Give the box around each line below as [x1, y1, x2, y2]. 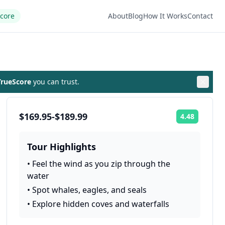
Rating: [199, 116, 219, 124]
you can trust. [31, 77, 79, 86]
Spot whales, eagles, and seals [32, 184, 147, 195]
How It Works [143, 11, 187, 21]
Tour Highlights [27, 141, 96, 153]
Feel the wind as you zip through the [32, 158, 171, 169]
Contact [187, 11, 213, 21]
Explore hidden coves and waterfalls [32, 198, 170, 209]
